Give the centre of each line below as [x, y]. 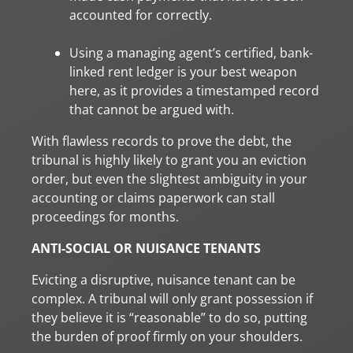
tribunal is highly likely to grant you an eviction [169, 160]
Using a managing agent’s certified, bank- [191, 52]
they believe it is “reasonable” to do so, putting [169, 317]
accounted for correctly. [141, 15]
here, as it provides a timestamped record [194, 90]
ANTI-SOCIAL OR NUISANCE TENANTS [146, 248]
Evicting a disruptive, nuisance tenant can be [163, 279]
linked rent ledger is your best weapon [183, 71]
